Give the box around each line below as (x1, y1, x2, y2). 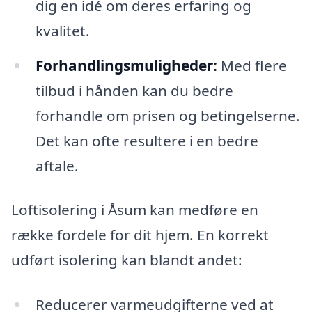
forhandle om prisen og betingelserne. (35, 105, 300, 125)
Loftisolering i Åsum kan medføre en (11, 200, 258, 220)
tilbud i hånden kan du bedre (35, 80, 233, 100)
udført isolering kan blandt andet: (11, 250, 242, 270)
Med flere (217, 55, 287, 75)
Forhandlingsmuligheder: (35, 55, 217, 75)
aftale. (35, 155, 79, 175)
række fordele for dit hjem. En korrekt (11, 225, 269, 245)
